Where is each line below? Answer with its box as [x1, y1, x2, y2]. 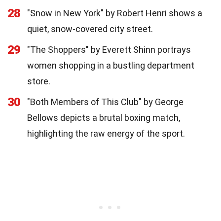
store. [27, 76, 50, 87]
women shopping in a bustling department [27, 60, 194, 71]
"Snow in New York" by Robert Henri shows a [27, 8, 202, 19]
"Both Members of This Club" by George [27, 97, 184, 108]
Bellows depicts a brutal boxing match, [27, 112, 180, 123]
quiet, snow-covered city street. [27, 24, 153, 35]
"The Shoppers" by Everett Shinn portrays [27, 44, 191, 55]
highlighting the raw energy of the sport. [27, 128, 185, 139]
